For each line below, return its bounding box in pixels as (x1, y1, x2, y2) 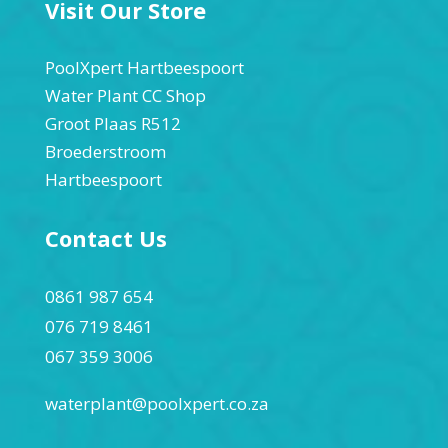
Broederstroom (44, 140, 166, 163)
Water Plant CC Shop (44, 84, 206, 107)
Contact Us (44, 223, 167, 253)
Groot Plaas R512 (44, 112, 181, 135)
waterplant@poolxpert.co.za (44, 392, 269, 415)
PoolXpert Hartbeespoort (44, 56, 244, 79)
